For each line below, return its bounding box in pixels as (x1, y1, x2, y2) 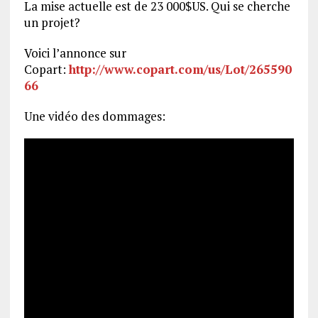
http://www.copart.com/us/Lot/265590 (68, 61, 292, 78)
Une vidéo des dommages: (23, 108, 165, 125)
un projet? (23, 14, 80, 31)
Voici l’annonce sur (23, 45, 126, 62)
